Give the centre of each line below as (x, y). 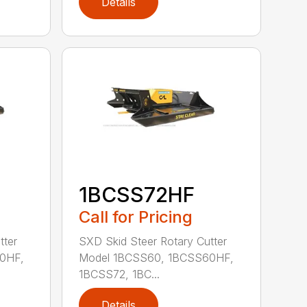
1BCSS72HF (137, 195)
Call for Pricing (136, 217)
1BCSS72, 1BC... (120, 274)
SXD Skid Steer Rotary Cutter (153, 242)
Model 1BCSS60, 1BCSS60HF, (157, 258)
